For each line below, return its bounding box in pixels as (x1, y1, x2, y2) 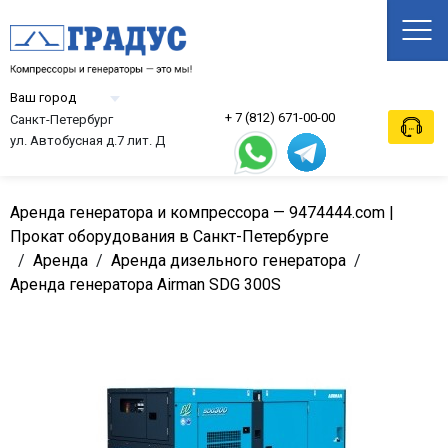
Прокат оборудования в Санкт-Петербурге (10, 227, 329, 246)
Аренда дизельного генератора (111, 251, 346, 270)
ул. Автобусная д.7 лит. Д (10, 133, 165, 148)
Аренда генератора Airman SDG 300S (10, 275, 281, 294)
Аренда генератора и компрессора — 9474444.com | (10, 203, 394, 222)
